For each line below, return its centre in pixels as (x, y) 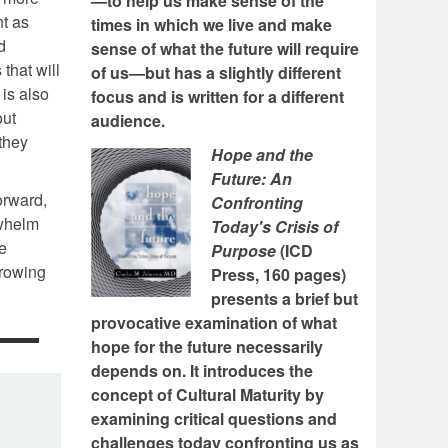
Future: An (251, 179)
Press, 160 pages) (278, 275)
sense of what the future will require (225, 49)
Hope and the (262, 155)
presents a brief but (284, 299)
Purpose (243, 251)
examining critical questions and (214, 419)
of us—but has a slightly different (216, 73)
